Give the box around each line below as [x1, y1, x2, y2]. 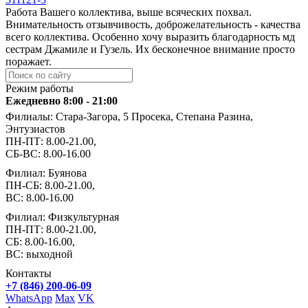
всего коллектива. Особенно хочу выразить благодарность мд [5, 31, 295, 43]
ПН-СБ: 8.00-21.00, [5, 179, 95, 191]
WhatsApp [5, 292, 52, 304]
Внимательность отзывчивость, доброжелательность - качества [5, 19, 300, 30]
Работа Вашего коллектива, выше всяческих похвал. [5, 6, 252, 18]
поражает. [5, 56, 52, 67]
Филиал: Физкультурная [5, 211, 119, 223]
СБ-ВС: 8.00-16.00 [5, 148, 91, 159]
